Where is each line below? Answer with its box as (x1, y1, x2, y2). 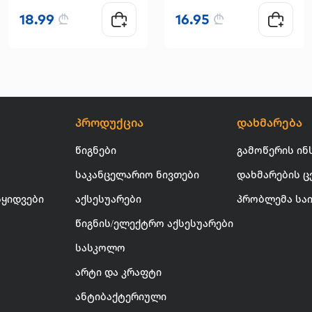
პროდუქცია (75, 115, 143, 131)
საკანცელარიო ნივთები (75, 168, 199, 182)
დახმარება (237, 115, 303, 131)
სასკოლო (75, 241, 125, 255)
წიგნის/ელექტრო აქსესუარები (75, 217, 233, 231)
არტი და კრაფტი (75, 265, 162, 279)
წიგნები (75, 143, 116, 157)
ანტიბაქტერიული (75, 290, 166, 304)
